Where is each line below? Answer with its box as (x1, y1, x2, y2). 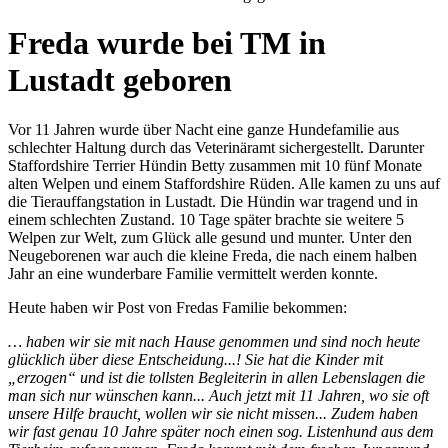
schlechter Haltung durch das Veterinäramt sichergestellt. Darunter (8, 138, 424, 156)
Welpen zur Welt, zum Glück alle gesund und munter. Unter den (8, 228, 412, 246)
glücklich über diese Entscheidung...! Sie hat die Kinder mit (8, 350, 383, 368)
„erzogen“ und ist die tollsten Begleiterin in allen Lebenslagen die (8, 368, 425, 386)
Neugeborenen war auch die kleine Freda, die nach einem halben (8, 246, 417, 264)
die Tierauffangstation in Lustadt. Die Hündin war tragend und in (8, 192, 418, 210)
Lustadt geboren (8, 62, 232, 99)
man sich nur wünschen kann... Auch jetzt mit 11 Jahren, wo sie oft (8, 386, 429, 404)
